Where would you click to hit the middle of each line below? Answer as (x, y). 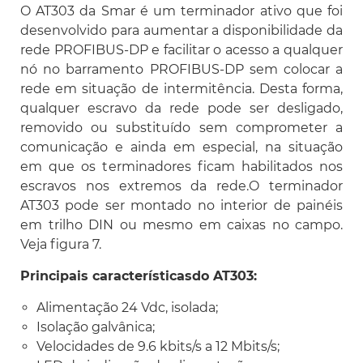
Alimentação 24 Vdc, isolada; (127, 307)
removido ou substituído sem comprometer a (181, 127)
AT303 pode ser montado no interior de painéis (181, 205)
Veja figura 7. (61, 244)
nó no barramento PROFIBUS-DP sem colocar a (181, 69)
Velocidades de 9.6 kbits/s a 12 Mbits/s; (158, 346)
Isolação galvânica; (96, 327)
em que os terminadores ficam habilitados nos (181, 166)
